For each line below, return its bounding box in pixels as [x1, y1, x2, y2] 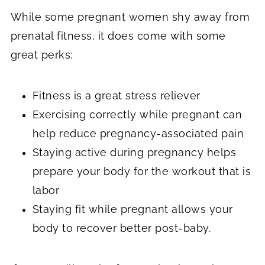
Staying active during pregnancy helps [32, 146, 237, 159]
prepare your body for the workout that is [32, 164, 251, 177]
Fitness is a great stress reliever [32, 89, 201, 102]
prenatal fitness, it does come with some [10, 29, 226, 42]
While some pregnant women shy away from [10, 10, 250, 23]
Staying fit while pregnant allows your [32, 202, 233, 215]
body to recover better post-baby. [32, 221, 211, 234]
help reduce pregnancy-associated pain [32, 127, 244, 140]
